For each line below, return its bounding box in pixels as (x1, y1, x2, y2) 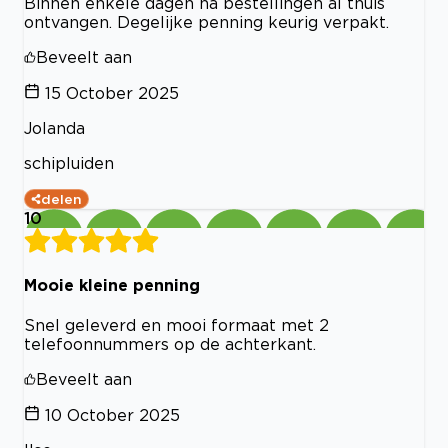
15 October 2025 (45, 83, 179, 102)
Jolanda (24, 118, 85, 137)
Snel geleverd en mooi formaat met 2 (24, 316, 329, 335)
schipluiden (24, 153, 114, 172)
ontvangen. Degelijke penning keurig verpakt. (24, 12, 389, 31)
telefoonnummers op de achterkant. (24, 335, 316, 354)
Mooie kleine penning (24, 276, 200, 295)
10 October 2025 (45, 406, 180, 425)
